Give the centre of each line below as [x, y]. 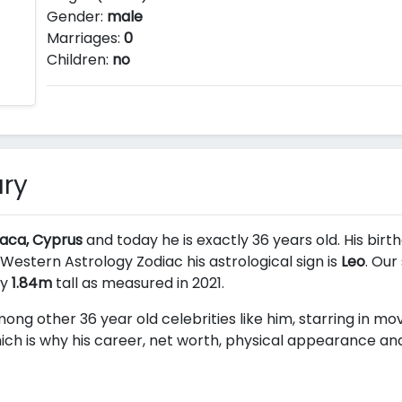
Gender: [77, 17]
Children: [80, 60]
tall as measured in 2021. [138, 284]
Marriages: [86, 38]
